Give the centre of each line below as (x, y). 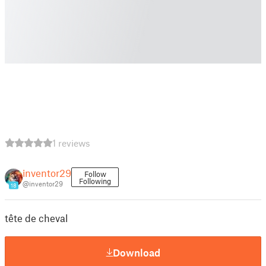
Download (137, 252)
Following (95, 181)
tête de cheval (36, 218)
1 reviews (71, 143)
